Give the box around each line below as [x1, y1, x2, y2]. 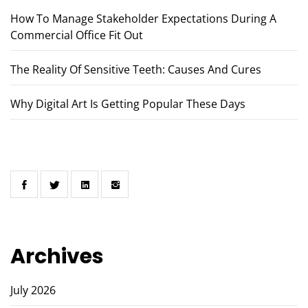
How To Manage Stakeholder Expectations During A [10, 11, 276, 26]
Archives [10, 242, 104, 271]
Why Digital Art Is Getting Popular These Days [10, 96, 245, 111]
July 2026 [10, 283, 56, 298]
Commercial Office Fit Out [10, 27, 143, 43]
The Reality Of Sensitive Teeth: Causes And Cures [10, 62, 261, 77]
